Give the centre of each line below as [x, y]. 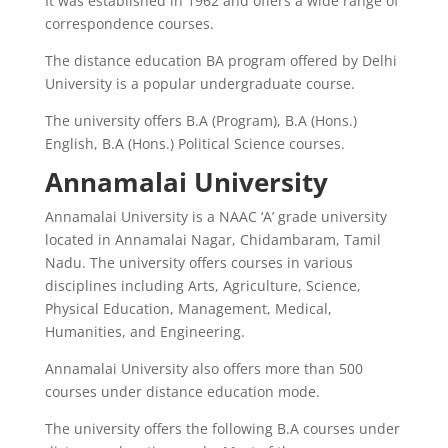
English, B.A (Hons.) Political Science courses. [194, 143]
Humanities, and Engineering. [144, 331]
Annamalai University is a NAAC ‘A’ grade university [215, 216]
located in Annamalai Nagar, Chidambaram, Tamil [212, 239]
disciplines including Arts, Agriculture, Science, [202, 285]
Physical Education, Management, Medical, [188, 308]
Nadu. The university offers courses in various [198, 262]
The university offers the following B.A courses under [222, 428]
